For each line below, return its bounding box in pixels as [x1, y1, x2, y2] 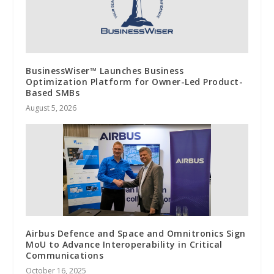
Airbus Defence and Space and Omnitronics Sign [26, 227, 246, 239]
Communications [26, 249, 104, 261]
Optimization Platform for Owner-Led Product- [26, 75, 243, 87]
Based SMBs [26, 86, 80, 98]
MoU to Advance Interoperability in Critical [26, 238, 223, 250]
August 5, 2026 [26, 102, 77, 113]
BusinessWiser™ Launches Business [26, 64, 184, 76]
